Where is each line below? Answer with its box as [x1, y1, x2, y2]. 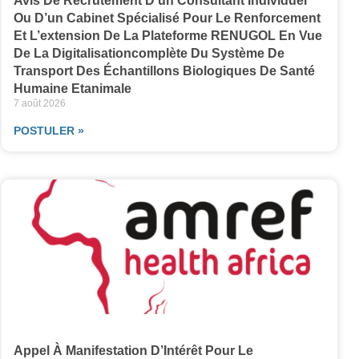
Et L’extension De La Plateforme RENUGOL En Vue [13, 29, 322, 43]
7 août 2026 [13, 98, 66, 110]
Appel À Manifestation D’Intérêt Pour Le [13, 343, 253, 357]
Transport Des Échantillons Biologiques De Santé [13, 64, 315, 79]
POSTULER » [13, 124, 84, 138]
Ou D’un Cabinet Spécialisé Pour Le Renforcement [13, 11, 321, 26]
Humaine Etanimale [13, 82, 131, 96]
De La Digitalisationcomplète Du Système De [13, 46, 284, 61]
